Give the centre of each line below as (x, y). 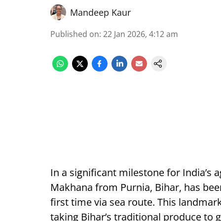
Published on (75, 34)
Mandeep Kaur (100, 12)
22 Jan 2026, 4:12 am (141, 34)
